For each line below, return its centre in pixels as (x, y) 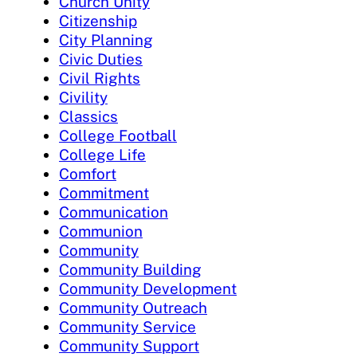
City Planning (106, 39)
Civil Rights (100, 78)
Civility (83, 97)
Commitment (104, 192)
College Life (102, 154)
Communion (101, 231)
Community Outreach (133, 307)
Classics (88, 116)
